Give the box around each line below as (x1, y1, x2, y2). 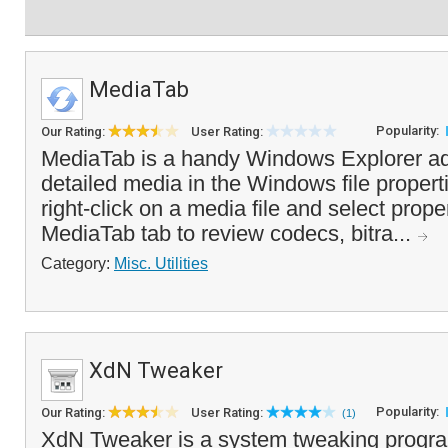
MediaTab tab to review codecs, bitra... (41, 221, 417, 246)
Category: (41, 254, 114, 272)
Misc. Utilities (114, 254, 208, 272)
